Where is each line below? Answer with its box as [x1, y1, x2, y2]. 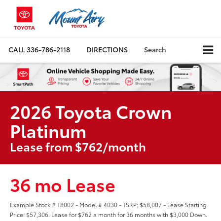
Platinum [10, 117, 86, 143]
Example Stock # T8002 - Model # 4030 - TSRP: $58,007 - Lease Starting [10, 200, 207, 209]
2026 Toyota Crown [10, 98, 172, 124]
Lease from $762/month [10, 138, 146, 155]
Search [144, 44, 166, 55]
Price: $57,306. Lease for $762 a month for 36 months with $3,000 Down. [10, 210, 207, 219]
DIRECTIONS [86, 44, 128, 55]
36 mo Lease [10, 171, 115, 197]
